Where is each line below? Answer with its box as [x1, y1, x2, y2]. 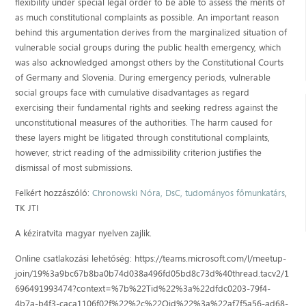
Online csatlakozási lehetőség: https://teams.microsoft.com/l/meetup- [15, 251, 287, 264]
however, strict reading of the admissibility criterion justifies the [15, 145, 262, 158]
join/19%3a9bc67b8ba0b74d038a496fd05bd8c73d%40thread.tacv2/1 [15, 266, 290, 279]
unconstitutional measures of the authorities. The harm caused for [15, 115, 273, 128]
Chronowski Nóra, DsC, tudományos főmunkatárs [92, 186, 286, 199]
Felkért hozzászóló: [15, 186, 93, 199]
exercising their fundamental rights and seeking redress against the [15, 100, 279, 113]
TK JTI [15, 201, 39, 214]
